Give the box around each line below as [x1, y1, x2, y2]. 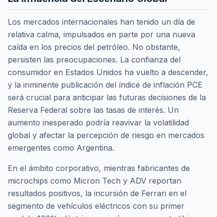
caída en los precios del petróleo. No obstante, [8, 42, 180, 52]
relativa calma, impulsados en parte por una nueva [8, 29, 195, 39]
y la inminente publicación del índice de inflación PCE [8, 79, 202, 90]
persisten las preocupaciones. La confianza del [8, 54, 181, 64]
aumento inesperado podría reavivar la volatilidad [8, 117, 189, 127]
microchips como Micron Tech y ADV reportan [8, 175, 181, 186]
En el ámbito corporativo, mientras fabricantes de [8, 163, 190, 173]
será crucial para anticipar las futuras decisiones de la [8, 92, 206, 102]
